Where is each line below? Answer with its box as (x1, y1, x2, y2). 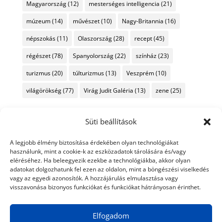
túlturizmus (72, 68, 104, 77)
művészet (72, 16, 100, 25)
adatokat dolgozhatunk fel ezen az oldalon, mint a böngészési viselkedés (10, 165, 209, 173)
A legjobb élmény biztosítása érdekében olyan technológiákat (10, 138, 178, 147)
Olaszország (77, 34, 112, 43)
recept (134, 34, 152, 43)
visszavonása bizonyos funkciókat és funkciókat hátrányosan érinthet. (10, 183, 201, 191)
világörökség (26, 86, 61, 95)
